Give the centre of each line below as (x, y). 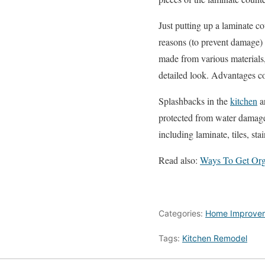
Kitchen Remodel (215, 238)
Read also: (179, 160)
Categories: (182, 214)
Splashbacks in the (194, 101)
